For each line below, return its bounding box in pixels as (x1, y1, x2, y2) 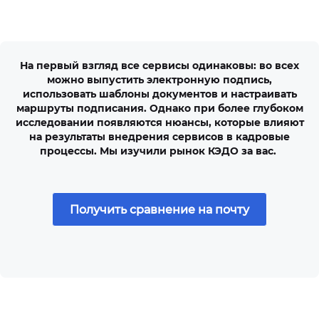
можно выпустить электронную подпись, (47, 73, 272, 87)
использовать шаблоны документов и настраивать (22, 88, 297, 101)
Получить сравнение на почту (70, 203, 249, 217)
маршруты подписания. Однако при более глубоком (16, 102, 303, 115)
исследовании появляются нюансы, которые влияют (15, 116, 304, 130)
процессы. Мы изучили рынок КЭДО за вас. (40, 145, 279, 158)
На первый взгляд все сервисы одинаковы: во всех (20, 59, 299, 73)
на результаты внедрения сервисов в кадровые (29, 130, 290, 144)
